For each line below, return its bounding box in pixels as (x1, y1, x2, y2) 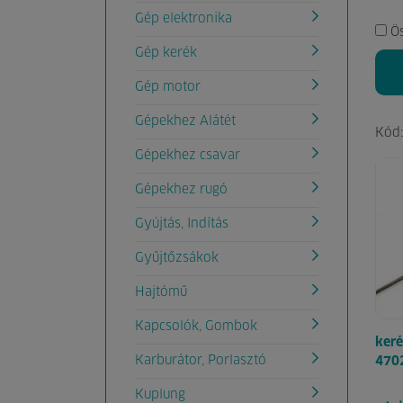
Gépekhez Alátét (135, 115, 236, 128)
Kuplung (135, 389, 185, 401)
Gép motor (135, 81, 201, 94)
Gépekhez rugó (135, 184, 228, 196)
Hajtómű (135, 286, 187, 299)
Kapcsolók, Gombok (135, 320, 257, 333)
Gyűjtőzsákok (135, 252, 219, 264)
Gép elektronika (135, 13, 232, 25)
